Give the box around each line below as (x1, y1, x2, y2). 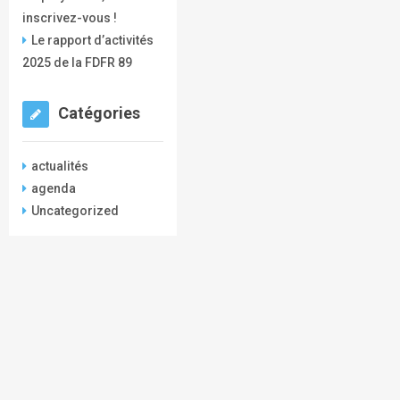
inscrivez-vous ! (21, 11, 117, 26)
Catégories (57, 104, 140, 123)
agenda (30, 181, 76, 196)
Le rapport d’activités (30, 33, 154, 48)
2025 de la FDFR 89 (21, 55, 132, 71)
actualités (30, 159, 88, 174)
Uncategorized (30, 204, 119, 219)
